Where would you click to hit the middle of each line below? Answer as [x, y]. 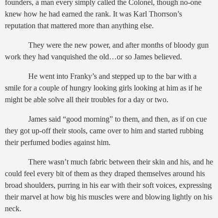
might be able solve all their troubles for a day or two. [87, 100]
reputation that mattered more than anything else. [79, 26]
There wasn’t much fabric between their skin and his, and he [109, 162]
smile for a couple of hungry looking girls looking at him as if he [103, 88]
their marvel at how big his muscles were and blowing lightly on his [109, 197]
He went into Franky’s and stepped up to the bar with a [101, 76]
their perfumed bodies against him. [58, 142]
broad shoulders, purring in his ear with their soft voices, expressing [108, 185]
